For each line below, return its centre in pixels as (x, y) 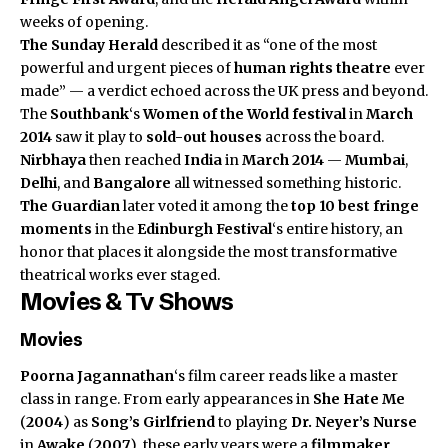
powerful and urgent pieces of (127, 67)
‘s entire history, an (337, 228)
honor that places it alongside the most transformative (208, 251)
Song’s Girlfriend (153, 421)
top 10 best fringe (355, 205)
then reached (135, 159)
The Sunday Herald (89, 44)
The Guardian (70, 205)
